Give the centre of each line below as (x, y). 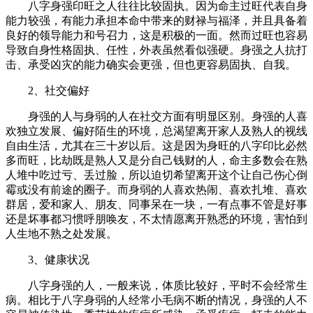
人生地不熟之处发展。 (61, 233)
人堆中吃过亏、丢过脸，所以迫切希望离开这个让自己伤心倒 (156, 175)
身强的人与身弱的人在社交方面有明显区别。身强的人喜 (168, 116)
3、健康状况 (59, 259)
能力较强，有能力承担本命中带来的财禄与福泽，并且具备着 (156, 20)
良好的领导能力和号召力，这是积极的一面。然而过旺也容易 (156, 35)
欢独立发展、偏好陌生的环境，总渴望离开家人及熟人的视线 (156, 131)
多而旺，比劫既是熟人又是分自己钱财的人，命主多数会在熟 (156, 160)
